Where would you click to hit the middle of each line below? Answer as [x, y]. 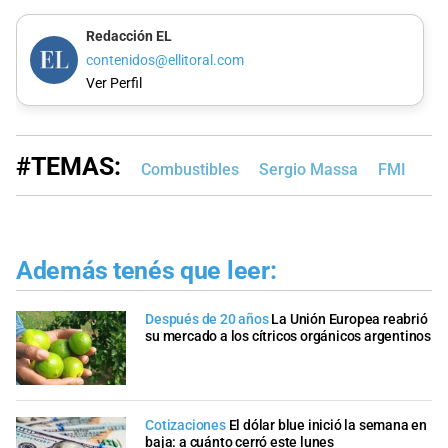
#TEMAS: [68, 166]
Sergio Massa [308, 169]
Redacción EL [128, 37]
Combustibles [190, 169]
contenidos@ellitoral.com [164, 60]
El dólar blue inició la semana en [328, 425]
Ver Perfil [113, 84]
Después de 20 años [207, 320]
